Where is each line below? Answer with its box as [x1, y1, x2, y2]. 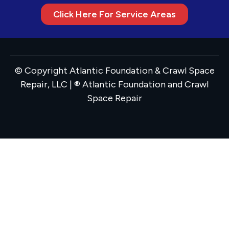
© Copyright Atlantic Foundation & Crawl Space [14, 65, 215, 77]
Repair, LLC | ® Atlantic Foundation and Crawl [20, 79, 209, 90]
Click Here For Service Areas [53, 9, 176, 20]
